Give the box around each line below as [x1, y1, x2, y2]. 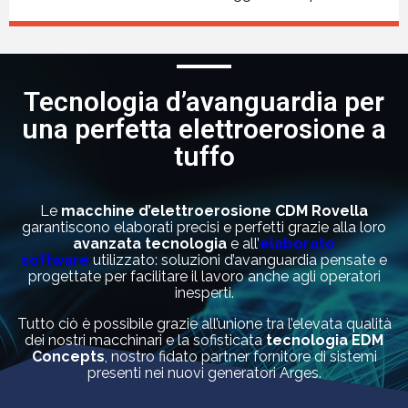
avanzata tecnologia [73, 235, 227, 253]
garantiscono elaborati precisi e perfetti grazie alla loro [22, 219, 386, 237]
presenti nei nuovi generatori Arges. [87, 364, 321, 382]
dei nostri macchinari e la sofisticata [25, 331, 266, 350]
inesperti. [174, 284, 234, 302]
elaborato [260, 235, 335, 253]
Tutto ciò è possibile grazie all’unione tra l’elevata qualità [16, 315, 392, 333]
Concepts [31, 348, 105, 366]
